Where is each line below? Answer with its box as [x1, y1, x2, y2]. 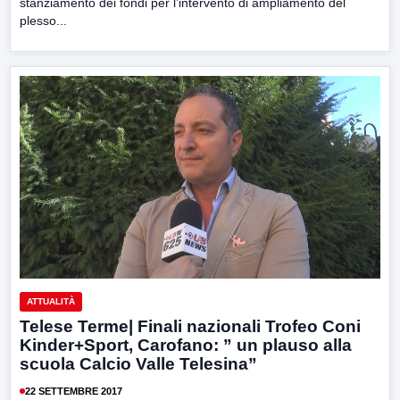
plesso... [20, 12, 67, 28]
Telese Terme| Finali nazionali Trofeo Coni [20, 317, 361, 337]
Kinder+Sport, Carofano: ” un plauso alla [20, 336, 352, 355]
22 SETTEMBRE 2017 [25, 385, 122, 396]
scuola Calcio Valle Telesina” [20, 354, 257, 374]
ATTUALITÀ [27, 296, 75, 307]
